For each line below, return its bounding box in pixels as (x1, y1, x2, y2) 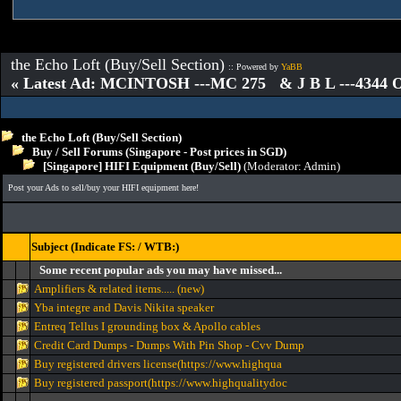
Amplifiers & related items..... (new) (34, 282, 204, 295)
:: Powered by (228, 62, 281, 72)
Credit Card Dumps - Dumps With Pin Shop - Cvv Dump (34, 338, 304, 352)
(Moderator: (241, 159, 303, 173)
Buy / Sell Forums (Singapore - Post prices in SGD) (32, 145, 286, 158)
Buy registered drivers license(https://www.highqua (34, 357, 282, 371)
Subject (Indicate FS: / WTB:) (31, 240, 179, 253)
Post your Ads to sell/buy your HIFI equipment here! (8, 183, 199, 192)
